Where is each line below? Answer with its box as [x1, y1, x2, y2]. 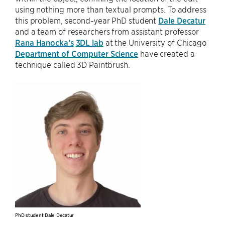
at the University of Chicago [103, 37, 206, 48]
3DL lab [75, 37, 103, 48]
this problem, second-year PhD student [15, 15, 159, 26]
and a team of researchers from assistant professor [15, 26, 199, 37]
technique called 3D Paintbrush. [15, 59, 130, 70]
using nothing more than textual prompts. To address [15, 4, 206, 15]
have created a [138, 48, 195, 59]
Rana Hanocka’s [15, 37, 74, 48]
